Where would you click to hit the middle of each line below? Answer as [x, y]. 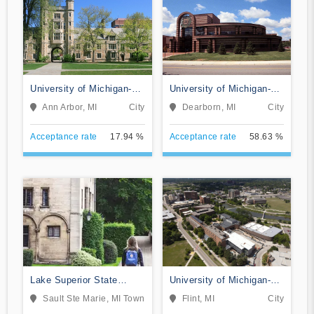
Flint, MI [198, 298]
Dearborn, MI [209, 107]
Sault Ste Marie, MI [82, 298]
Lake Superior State [74, 280]
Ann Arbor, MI [70, 107]
